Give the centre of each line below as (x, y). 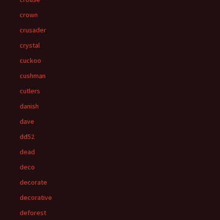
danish (29, 106)
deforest (33, 213)
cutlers (30, 91)
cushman (33, 76)
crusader (33, 30)
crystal (30, 45)
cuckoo (30, 60)
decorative (36, 197)
